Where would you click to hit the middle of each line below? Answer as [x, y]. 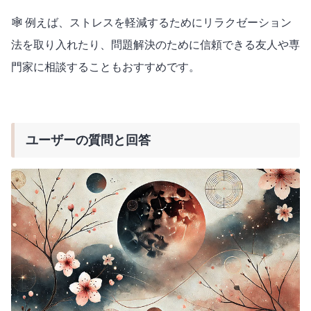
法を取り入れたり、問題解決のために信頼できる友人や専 [155, 44]
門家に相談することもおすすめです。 [106, 67]
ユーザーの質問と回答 [88, 140]
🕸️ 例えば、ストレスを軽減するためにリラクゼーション [151, 22]
